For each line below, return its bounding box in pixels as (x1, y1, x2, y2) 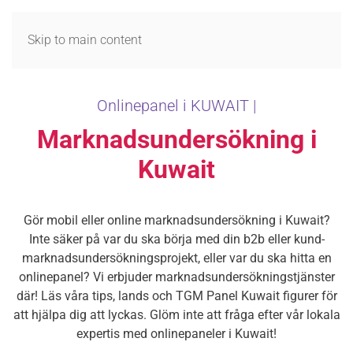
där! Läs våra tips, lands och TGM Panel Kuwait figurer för (16, 288, 337, 303)
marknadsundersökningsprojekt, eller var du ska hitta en (21, 251, 332, 266)
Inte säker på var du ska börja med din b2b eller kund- (28, 232, 325, 247)
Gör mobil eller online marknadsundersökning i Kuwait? (23, 213, 330, 228)
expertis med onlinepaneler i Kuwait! (76, 326, 277, 341)
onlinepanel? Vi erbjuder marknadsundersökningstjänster (18, 269, 335, 284)
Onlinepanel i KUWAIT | (97, 96, 256, 115)
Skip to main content (28, 32, 142, 47)
